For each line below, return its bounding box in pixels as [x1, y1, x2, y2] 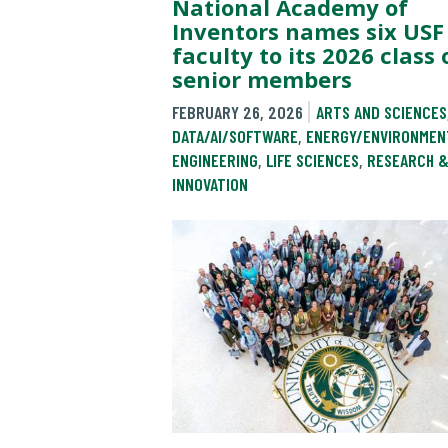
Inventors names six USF [172, 15, 444, 46]
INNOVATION [172, 172, 248, 195]
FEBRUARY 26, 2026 [172, 100, 303, 123]
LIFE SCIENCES [266, 148, 359, 171]
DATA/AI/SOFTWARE [172, 124, 298, 147]
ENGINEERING [172, 148, 258, 171]
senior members [172, 63, 352, 94]
